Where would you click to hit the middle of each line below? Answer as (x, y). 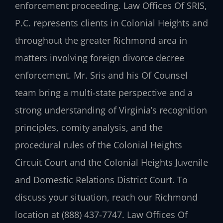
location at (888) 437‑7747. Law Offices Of (101, 214)
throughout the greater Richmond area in (101, 40)
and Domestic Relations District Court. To (101, 179)
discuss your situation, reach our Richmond (106, 197)
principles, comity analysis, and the (89, 127)
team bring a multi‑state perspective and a (104, 92)
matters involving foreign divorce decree (100, 57)
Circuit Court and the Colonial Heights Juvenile (111, 162)
